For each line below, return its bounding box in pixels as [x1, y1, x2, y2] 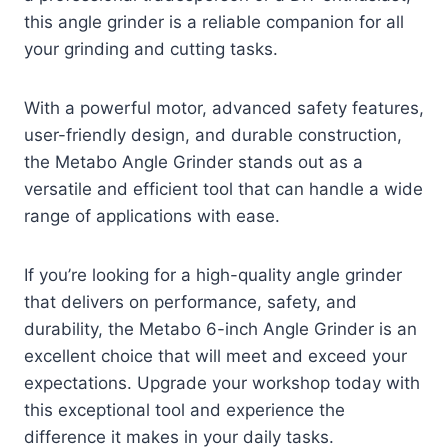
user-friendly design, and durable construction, [24, 124, 402, 145]
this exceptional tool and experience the [24, 399, 345, 420]
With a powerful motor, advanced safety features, [24, 97, 424, 118]
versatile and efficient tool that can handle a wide [24, 178, 423, 199]
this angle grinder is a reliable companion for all [24, 11, 404, 32]
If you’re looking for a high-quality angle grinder [24, 264, 402, 285]
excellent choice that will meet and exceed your [24, 345, 407, 366]
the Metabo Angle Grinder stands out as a [24, 151, 363, 172]
